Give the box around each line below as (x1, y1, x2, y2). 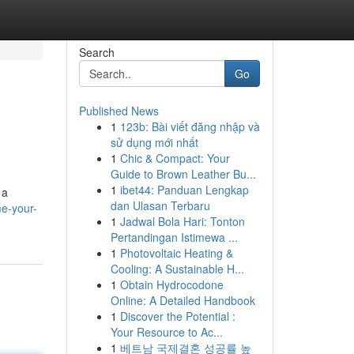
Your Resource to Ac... (110, 324, 223, 340)
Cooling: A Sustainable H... (110, 261, 244, 277)
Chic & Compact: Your (119, 150, 230, 166)
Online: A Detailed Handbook (110, 292, 255, 308)
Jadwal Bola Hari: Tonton (119, 213, 245, 229)
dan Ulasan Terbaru (110, 198, 210, 213)
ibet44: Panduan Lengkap (119, 182, 249, 198)
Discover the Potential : (119, 308, 235, 324)
